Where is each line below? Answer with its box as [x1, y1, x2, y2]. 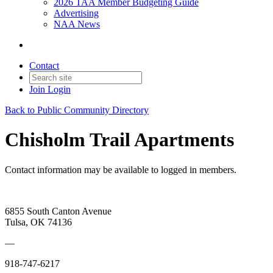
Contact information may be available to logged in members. [5, 164, 236, 175]
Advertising [54, 8, 99, 18]
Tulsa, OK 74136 [5, 216, 72, 227]
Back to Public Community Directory [5, 105, 149, 115]
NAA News [54, 19, 100, 29]
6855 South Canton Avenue [5, 205, 112, 216]
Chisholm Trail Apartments [5, 129, 234, 151]
